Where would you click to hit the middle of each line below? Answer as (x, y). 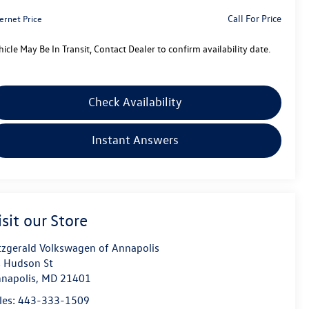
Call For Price (254, 19)
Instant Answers (135, 140)
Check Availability (135, 102)
